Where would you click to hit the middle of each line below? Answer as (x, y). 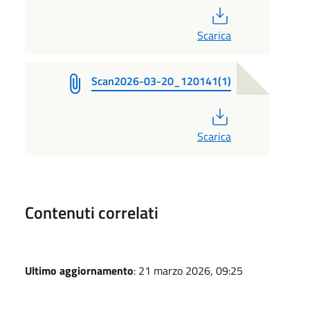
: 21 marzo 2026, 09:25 (188, 270)
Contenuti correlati (92, 212)
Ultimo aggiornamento (79, 270)
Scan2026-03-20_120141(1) (161, 81)
